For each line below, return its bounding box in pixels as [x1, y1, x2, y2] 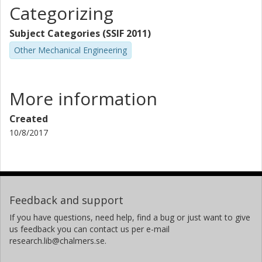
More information [9, 86, 157, 111]
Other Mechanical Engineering [14, 44, 127, 56]
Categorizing [9, 1, 113, 25]
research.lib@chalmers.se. [9, 235, 106, 246]
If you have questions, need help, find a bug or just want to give [9, 211, 250, 223]
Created [9, 112, 48, 125]
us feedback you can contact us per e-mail [9, 223, 170, 235]
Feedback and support [9, 192, 123, 207]
